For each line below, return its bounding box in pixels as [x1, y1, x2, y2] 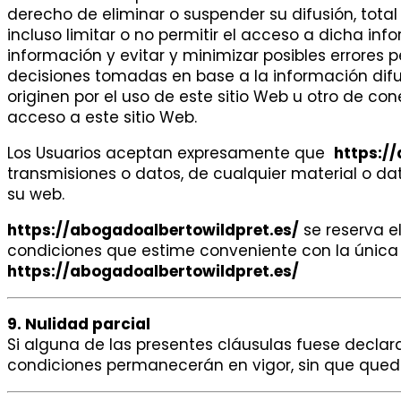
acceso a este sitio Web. [7, 107, 197, 129]
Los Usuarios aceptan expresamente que [7, 142, 334, 165]
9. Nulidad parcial [7, 313, 150, 336]
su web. [7, 183, 64, 206]
